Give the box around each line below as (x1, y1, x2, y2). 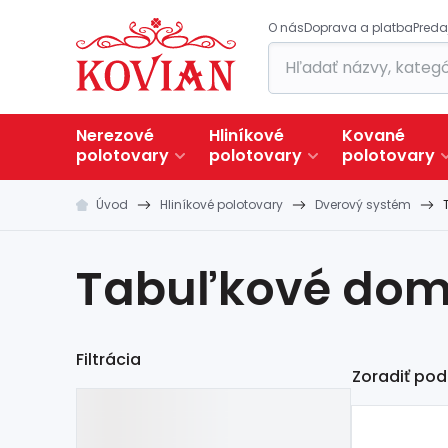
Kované (342, 124, 405, 147)
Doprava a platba (304, 19, 413, 36)
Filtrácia (76, 348, 141, 371)
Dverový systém (315, 196, 411, 213)
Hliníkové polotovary (160, 196, 283, 213)
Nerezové (76, 124, 154, 147)
